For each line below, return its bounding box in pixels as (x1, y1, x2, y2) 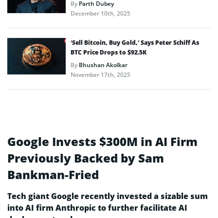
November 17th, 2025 (71, 71, 130, 79)
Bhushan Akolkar (79, 61, 127, 70)
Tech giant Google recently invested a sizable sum (7, 191, 208, 202)
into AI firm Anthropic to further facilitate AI (7, 202, 187, 214)
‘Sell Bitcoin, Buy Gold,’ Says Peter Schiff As (71, 38, 199, 47)
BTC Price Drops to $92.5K (71, 48, 146, 57)
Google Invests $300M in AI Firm (7, 133, 198, 150)
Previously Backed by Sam (7, 150, 164, 166)
